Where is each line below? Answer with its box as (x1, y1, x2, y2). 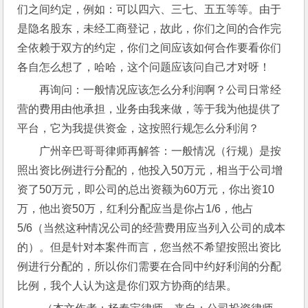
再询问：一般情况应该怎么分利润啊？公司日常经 (39, 84, 282, 96)
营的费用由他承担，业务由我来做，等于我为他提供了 (17, 103, 282, 115)
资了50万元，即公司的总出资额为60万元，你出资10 (17, 184, 275, 195)
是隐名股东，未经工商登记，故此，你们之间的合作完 (17, 23, 282, 34)
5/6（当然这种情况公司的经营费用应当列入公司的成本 (17, 222, 286, 234)
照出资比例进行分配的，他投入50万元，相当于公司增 (17, 164, 283, 176)
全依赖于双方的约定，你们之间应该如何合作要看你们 (17, 42, 282, 54)
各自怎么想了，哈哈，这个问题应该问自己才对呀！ (17, 61, 271, 73)
